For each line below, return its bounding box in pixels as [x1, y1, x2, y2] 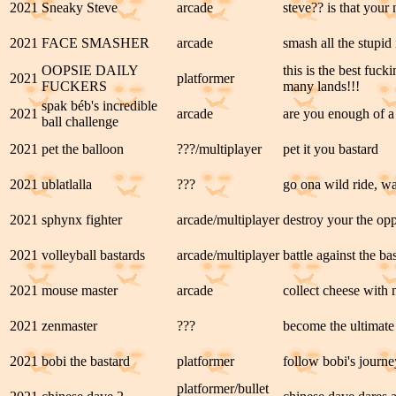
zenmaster [42, 318, 97, 333]
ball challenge [42, 114, 118, 129]
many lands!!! [283, 79, 360, 94]
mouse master [42, 283, 118, 298]
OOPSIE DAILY [42, 63, 138, 78]
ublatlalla [42, 177, 92, 192]
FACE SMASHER [42, 35, 149, 50]
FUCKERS [42, 79, 107, 94]
